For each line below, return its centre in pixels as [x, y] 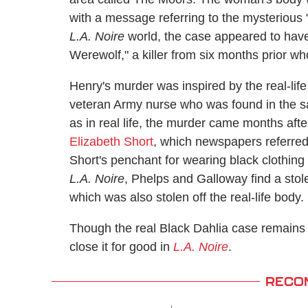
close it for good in [121, 246]
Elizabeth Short [111, 141]
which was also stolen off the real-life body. [187, 197]
